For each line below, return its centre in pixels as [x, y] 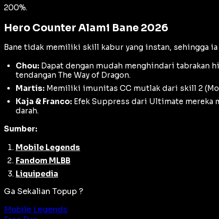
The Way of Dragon [94, 75]
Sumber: [21, 129]
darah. [27, 110]
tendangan [37, 75]
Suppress [111, 101]
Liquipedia [37, 174]
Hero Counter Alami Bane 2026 [86, 28]
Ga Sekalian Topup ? [44, 191]
